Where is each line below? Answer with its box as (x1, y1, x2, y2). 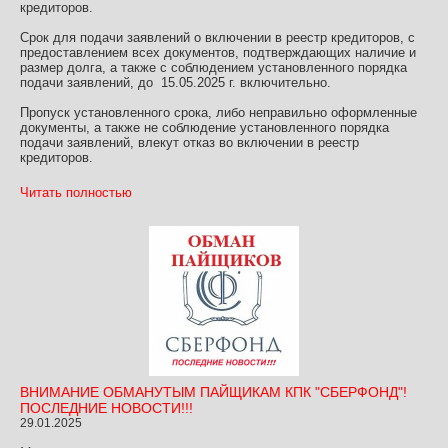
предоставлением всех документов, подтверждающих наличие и (20, 45, 416, 61)
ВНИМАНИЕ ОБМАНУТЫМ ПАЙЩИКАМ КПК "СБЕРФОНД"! (20, 384, 407, 401)
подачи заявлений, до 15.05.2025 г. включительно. (20, 75, 331, 91)
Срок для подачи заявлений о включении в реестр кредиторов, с (20, 30, 415, 46)
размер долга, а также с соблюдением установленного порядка (20, 60, 407, 76)
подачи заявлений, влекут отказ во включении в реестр (20, 135, 359, 151)
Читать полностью (20, 185, 132, 201)
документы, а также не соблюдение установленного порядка (20, 120, 389, 136)
